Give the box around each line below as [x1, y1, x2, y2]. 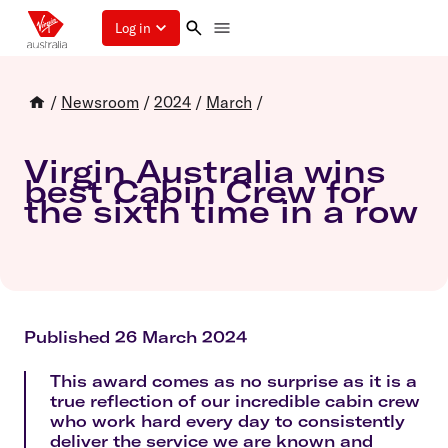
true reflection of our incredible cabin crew [50, 390, 420, 411]
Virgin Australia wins [24, 151, 386, 192]
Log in [115, 20, 151, 36]
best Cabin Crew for [24, 171, 375, 212]
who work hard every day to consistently [50, 410, 405, 431]
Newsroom [61, 92, 139, 112]
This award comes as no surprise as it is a [50, 370, 417, 391]
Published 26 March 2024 [24, 326, 247, 347]
